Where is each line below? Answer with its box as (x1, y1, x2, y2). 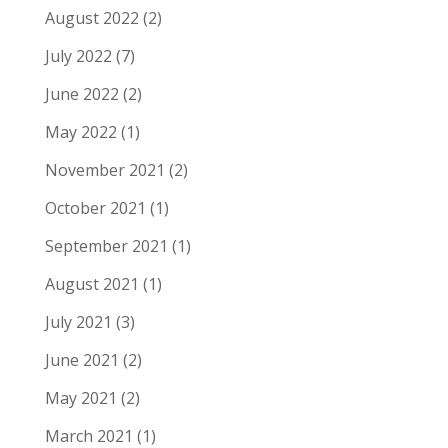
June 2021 (44, 348, 119, 371)
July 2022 (44, 44, 112, 67)
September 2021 (44, 234, 168, 257)
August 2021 (44, 272, 139, 295)
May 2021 (44, 386, 117, 409)
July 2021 (44, 310, 112, 333)
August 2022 (44, 6, 139, 29)
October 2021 (44, 196, 146, 219)
